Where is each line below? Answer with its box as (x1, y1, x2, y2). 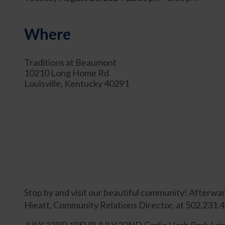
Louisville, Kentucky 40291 (24, 78, 129, 89)
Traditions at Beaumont (24, 57, 117, 68)
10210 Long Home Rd (24, 67, 109, 79)
